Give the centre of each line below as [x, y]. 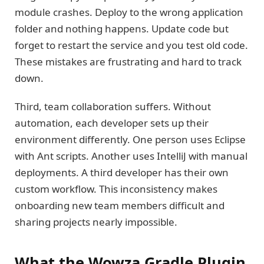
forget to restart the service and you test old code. [131, 45]
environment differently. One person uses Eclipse [130, 140]
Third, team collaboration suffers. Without [113, 107]
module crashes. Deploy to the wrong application [129, 12]
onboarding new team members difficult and [120, 206]
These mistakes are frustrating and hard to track [128, 61]
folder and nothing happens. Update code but [122, 28]
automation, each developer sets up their [112, 123]
